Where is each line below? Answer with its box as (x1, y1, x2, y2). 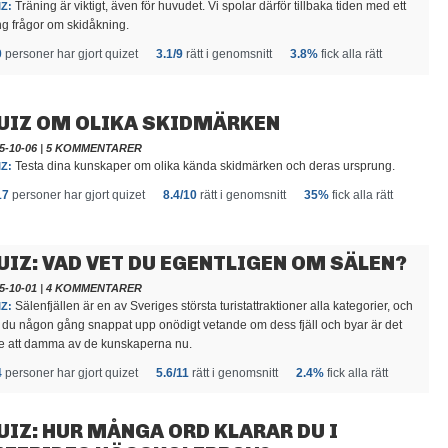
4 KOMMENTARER (46, 282, 142, 294)
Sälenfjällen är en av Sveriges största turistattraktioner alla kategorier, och (12, 299, 413, 313)
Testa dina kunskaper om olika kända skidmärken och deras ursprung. (12, 159, 395, 173)
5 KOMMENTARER (46, 142, 142, 154)
